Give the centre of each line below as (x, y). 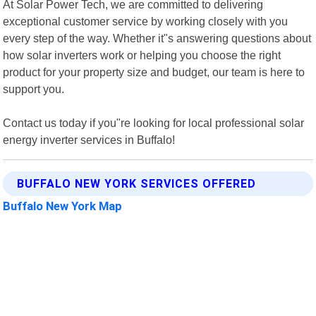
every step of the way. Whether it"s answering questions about (157, 38)
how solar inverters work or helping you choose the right (142, 55)
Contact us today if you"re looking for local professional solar (154, 122)
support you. (34, 89)
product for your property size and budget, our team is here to (154, 72)
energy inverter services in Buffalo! (89, 139)
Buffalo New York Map (63, 206)
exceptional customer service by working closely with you (146, 21)
